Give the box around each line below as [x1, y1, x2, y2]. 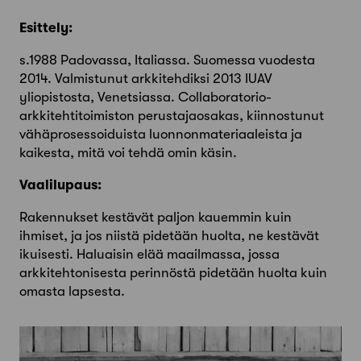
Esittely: [19, 20, 73, 36]
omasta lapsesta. [19, 284, 125, 300]
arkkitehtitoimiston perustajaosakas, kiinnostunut [19, 108, 324, 124]
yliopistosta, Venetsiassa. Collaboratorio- [19, 89, 272, 106]
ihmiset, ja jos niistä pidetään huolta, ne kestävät [19, 228, 319, 244]
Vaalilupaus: [19, 177, 102, 193]
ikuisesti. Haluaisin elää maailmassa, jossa [19, 247, 280, 263]
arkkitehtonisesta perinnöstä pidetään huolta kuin [19, 265, 327, 281]
